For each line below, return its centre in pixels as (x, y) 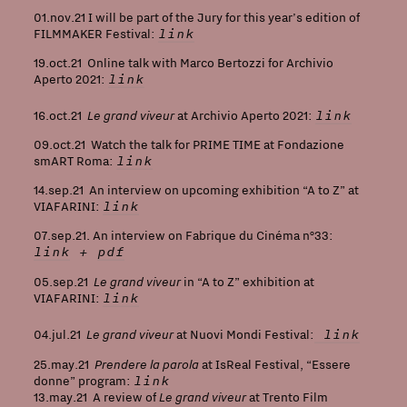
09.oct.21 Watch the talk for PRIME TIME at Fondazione (189, 144)
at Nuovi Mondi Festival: (243, 334)
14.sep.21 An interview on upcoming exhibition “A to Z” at (196, 190)
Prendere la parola (146, 363)
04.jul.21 (60, 334)
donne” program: (83, 381)
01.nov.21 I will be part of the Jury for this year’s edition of (196, 17)
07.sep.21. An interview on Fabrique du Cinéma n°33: (183, 235)
